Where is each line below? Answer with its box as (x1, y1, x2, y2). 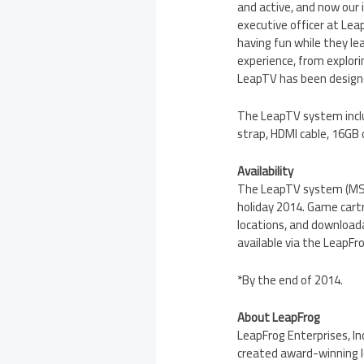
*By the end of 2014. (237, 267, 344, 292)
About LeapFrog (237, 305, 321, 329)
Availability (237, 158, 294, 183)
